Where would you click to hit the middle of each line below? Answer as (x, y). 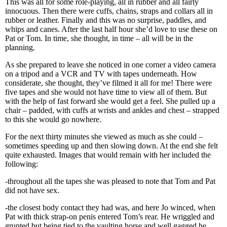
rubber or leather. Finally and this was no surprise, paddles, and (106, 20)
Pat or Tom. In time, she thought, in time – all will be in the (99, 38)
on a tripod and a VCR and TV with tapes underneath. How (101, 74)
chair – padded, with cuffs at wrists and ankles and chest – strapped (112, 110)
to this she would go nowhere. (54, 119)
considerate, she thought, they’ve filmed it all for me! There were (108, 83)
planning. (21, 47)
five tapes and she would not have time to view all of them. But (106, 92)
